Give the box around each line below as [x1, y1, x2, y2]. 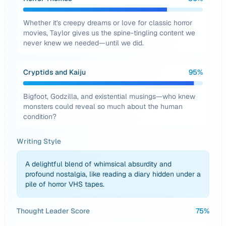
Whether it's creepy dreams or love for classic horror [23, 18, 192, 27]
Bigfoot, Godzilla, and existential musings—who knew [23, 92, 195, 101]
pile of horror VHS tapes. [25, 180, 104, 189]
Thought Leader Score [17, 206, 90, 215]
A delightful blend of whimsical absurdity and [25, 159, 172, 168]
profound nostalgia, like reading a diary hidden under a [25, 169, 201, 179]
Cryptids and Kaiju [23, 68, 86, 77]
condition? [23, 112, 56, 121]
